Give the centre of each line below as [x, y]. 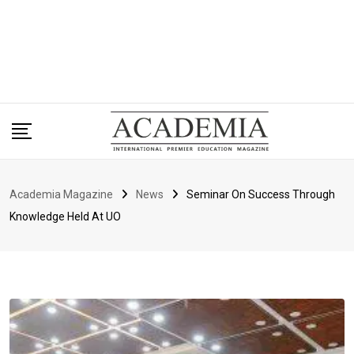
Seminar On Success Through [261, 195]
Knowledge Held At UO [65, 217]
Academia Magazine [61, 195]
